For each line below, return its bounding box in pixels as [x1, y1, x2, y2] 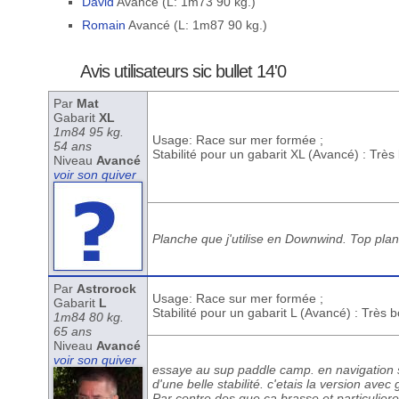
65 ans [53, 324, 92, 338]
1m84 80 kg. [53, 310, 124, 324]
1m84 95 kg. [53, 125, 124, 139]
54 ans [53, 139, 92, 153]
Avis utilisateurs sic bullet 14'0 [80, 61, 287, 81]
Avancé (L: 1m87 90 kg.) [125, 18, 267, 32]
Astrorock [76, 281, 136, 296]
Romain [81, 18, 126, 32]
